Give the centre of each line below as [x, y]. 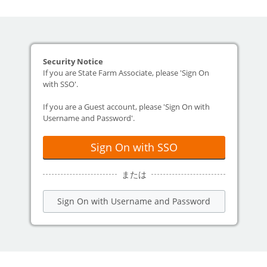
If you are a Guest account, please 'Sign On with [126, 106]
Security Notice [73, 61]
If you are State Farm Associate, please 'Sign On [126, 72]
